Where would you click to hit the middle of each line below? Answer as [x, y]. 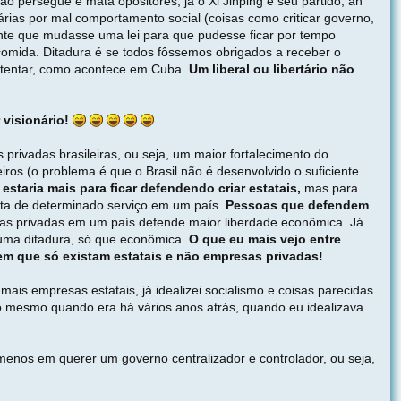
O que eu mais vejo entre [265, 239]
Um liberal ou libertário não [272, 68]
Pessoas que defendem [297, 205]
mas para [329, 188]
